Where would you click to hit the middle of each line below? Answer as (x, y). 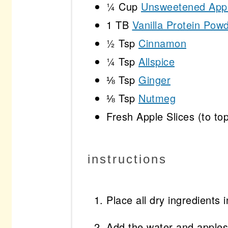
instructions (127, 159)
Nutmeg (157, 98)
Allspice (156, 62)
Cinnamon (162, 43)
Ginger (154, 80)
